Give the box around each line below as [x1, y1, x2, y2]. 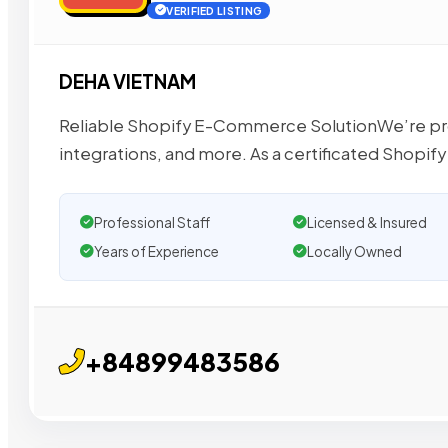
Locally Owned [306, 242, 402, 260]
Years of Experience [94, 242, 219, 260]
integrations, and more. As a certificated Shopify [59, 142, 446, 164]
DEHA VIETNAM [59, 70, 196, 94]
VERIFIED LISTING [166, 4, 263, 18]
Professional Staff [94, 213, 210, 231]
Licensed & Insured [306, 213, 427, 231]
